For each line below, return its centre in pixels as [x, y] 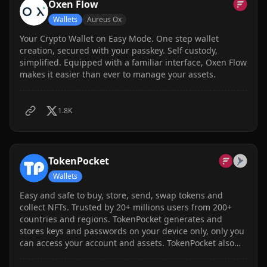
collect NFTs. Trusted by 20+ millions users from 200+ [126, 207]
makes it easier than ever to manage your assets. [118, 74]
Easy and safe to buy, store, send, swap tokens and [121, 195]
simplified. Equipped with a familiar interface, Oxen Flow [133, 62]
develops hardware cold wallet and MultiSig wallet [121, 255]
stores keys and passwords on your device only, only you [132, 231]
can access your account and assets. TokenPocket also [127, 243]
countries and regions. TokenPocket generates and [121, 219]
